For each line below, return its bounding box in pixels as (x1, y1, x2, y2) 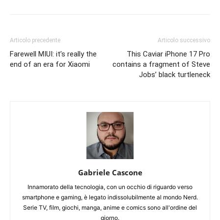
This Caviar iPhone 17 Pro (127, 49, 210, 58)
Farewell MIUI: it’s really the (10, 49, 97, 58)
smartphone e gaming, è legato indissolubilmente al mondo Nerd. (22, 193, 198, 201)
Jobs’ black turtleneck (139, 70, 210, 79)
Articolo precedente (10, 36, 60, 44)
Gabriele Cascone (78, 167, 142, 177)
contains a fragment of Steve (112, 59, 210, 69)
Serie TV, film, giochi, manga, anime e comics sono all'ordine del (23, 203, 197, 211)
